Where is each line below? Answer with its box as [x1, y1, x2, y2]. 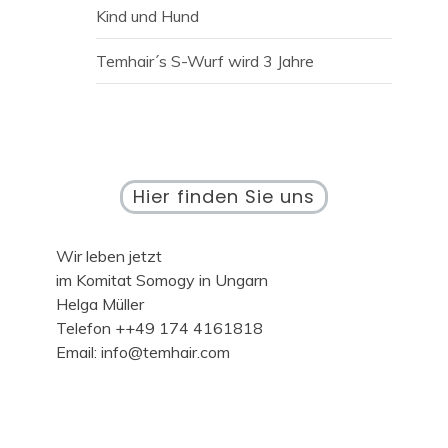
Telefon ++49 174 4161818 [56, 318, 263, 339]
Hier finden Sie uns [133, 184, 315, 210]
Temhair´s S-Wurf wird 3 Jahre [96, 51, 314, 72]
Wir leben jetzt [56, 246, 162, 267]
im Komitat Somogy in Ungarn [56, 270, 268, 291]
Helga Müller [56, 294, 144, 315]
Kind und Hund [96, 6, 199, 27]
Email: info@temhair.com [56, 342, 230, 363]
